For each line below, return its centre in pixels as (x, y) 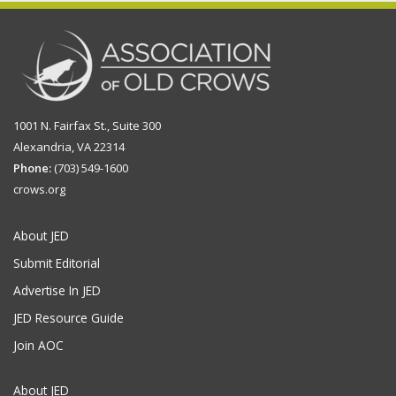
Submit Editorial (57, 263)
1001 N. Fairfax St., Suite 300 (87, 126)
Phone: (32, 168)
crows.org (39, 189)
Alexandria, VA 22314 (69, 147)
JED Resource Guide (69, 318)
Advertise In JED (57, 290)
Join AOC (38, 345)
